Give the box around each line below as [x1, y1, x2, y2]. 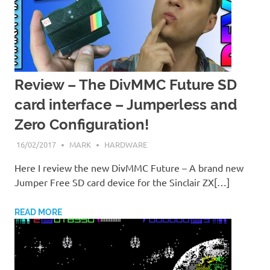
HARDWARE [104, 139, 147, 149]
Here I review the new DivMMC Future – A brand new [14, 161, 243, 174]
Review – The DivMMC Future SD [14, 76, 237, 93]
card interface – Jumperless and [14, 96, 237, 113]
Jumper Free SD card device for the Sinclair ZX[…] [14, 175, 230, 188]
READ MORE [14, 207, 62, 217]
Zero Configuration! [14, 116, 149, 133]
